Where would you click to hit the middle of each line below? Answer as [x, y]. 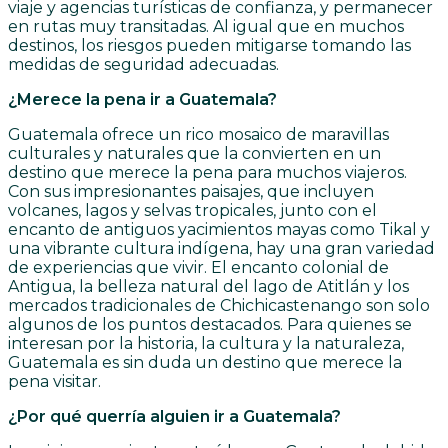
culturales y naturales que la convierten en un [194, 154]
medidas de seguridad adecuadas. [143, 65]
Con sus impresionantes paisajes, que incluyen [191, 192]
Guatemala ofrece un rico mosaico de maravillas [198, 135]
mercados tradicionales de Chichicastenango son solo [219, 306]
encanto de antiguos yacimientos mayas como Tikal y [219, 230]
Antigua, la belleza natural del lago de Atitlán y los [208, 287]
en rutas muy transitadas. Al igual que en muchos [206, 27]
